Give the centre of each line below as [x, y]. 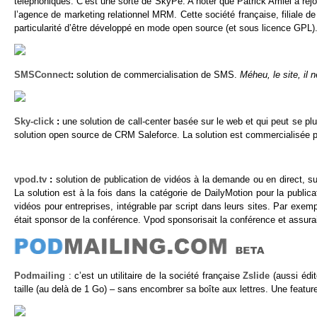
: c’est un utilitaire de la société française [154, 275]
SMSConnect [42, 75]
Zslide [257, 275]
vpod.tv [30, 180]
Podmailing [40, 275]
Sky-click [34, 121]
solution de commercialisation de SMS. [158, 75]
